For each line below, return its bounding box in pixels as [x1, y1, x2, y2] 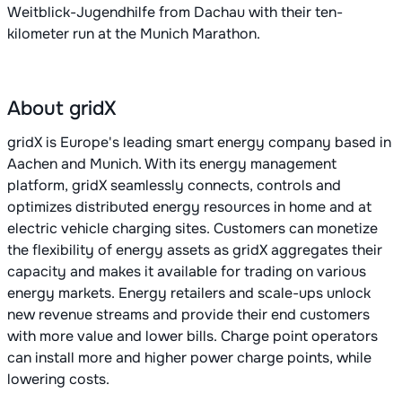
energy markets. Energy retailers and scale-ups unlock [7, 284, 371, 303]
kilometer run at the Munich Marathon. [7, 24, 260, 44]
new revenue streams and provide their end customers [7, 305, 370, 325]
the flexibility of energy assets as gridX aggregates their [7, 240, 382, 260]
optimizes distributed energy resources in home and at [7, 197, 371, 217]
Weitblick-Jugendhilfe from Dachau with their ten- [7, 3, 343, 22]
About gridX [7, 96, 117, 122]
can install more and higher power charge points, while [7, 348, 371, 368]
